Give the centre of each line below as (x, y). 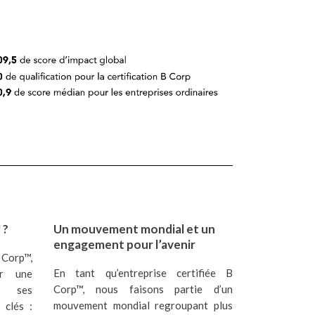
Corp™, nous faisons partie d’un (143, 289)
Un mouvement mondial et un (134, 229)
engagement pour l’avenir (124, 244)
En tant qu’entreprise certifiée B (143, 272)
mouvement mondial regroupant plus (143, 305)
